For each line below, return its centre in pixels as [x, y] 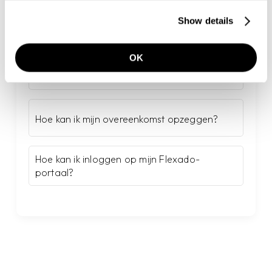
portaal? [54, 172]
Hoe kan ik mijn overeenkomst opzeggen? [127, 119]
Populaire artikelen [81, 34]
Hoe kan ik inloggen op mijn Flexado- [117, 159]
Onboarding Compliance [90, 72]
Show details [206, 21]
